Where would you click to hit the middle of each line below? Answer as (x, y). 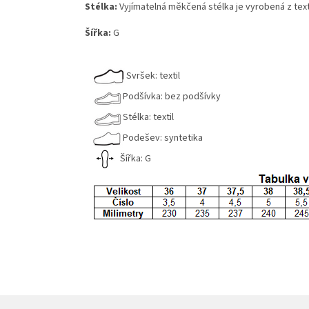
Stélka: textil (148, 118)
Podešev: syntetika (163, 138)
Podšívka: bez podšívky (172, 97)
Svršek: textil (153, 76)
